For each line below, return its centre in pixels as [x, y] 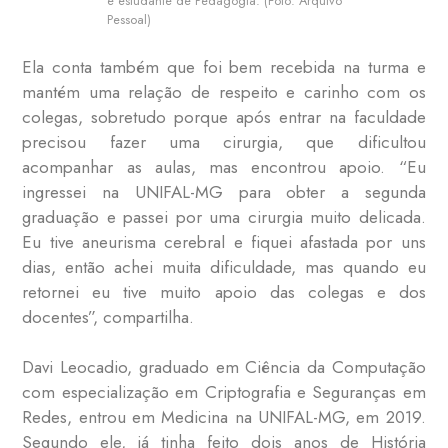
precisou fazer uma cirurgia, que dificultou [224, 141]
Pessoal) [128, 20]
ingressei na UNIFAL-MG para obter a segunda [224, 191]
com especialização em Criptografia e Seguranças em [224, 392]
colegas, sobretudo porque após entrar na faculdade [224, 116]
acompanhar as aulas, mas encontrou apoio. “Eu [224, 166]
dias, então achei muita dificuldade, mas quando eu [224, 266]
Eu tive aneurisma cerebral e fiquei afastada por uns [224, 241]
